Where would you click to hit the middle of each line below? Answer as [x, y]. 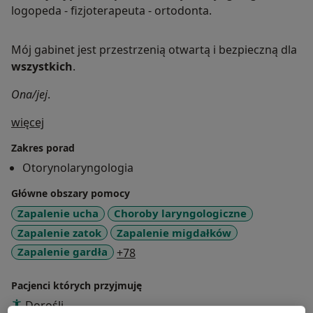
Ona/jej [29, 95]
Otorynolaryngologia [78, 168]
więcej [28, 123]
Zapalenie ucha [58, 213]
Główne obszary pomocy [71, 194]
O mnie [63, 122]
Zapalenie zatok [59, 232]
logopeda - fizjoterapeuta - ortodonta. [111, 11]
